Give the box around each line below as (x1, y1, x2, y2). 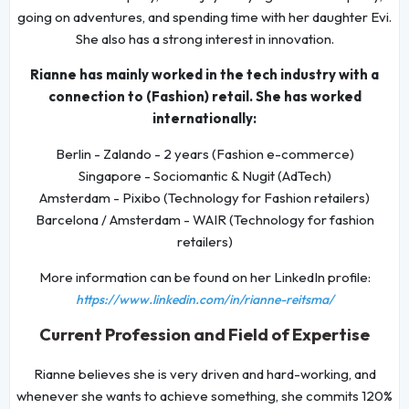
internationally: (152, 109, 257, 127)
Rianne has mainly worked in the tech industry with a (30, 65, 379, 83)
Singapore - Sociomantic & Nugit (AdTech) (78, 166, 331, 184)
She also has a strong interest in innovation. (75, 29, 334, 47)
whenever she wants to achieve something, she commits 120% (16, 386, 393, 404)
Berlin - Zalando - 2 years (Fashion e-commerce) (55, 144, 354, 163)
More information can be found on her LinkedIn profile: (38, 267, 371, 286)
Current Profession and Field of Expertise (39, 323, 370, 345)
